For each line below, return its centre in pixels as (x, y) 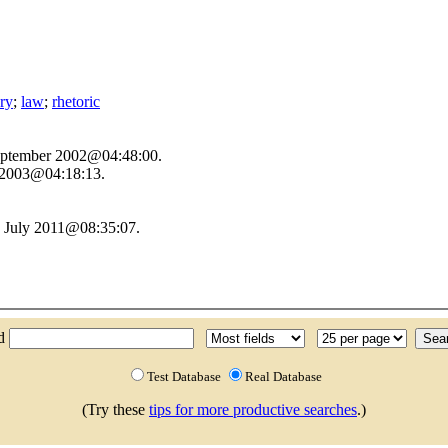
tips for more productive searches (253, 409)
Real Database (283, 376)
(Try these (115, 409)
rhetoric (76, 101)
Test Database (185, 376)
